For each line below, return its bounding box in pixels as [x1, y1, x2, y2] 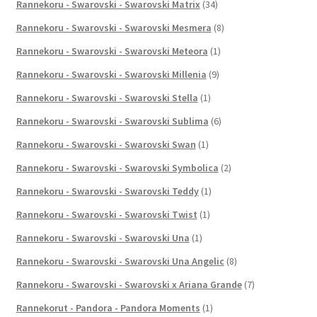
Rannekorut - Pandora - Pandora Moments [16, 301, 200, 314]
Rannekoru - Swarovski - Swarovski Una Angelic [16, 254, 224, 267]
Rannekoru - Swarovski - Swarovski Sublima [16, 114, 209, 127]
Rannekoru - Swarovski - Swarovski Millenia [16, 67, 207, 81]
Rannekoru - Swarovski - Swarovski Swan [16, 137, 196, 151]
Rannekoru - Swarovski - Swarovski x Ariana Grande [16, 277, 242, 291]
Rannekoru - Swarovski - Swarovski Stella [16, 91, 198, 104]
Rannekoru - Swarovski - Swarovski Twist [16, 207, 197, 221]
